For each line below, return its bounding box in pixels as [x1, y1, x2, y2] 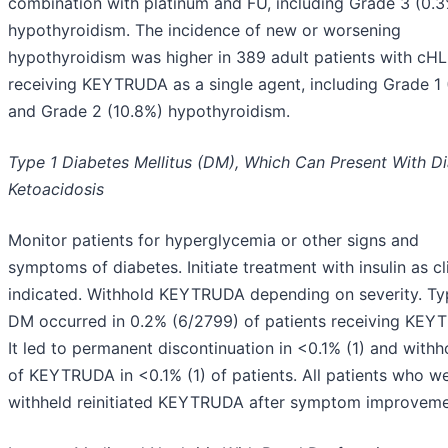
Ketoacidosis [8, 179, 104, 200]
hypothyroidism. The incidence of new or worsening [8, 20, 401, 41]
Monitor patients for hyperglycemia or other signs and [8, 230, 419, 251]
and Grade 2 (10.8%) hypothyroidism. [8, 101, 290, 122]
